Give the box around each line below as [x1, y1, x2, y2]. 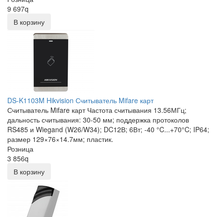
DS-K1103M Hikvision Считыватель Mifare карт [7, 95, 154, 106]
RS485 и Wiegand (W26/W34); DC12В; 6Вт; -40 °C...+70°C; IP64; [7, 124, 209, 135]
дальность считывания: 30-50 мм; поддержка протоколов [7, 115, 189, 125]
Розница [7, 144, 33, 154]
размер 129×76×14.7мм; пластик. [7, 134, 113, 144]
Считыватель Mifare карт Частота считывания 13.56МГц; [7, 105, 186, 115]
